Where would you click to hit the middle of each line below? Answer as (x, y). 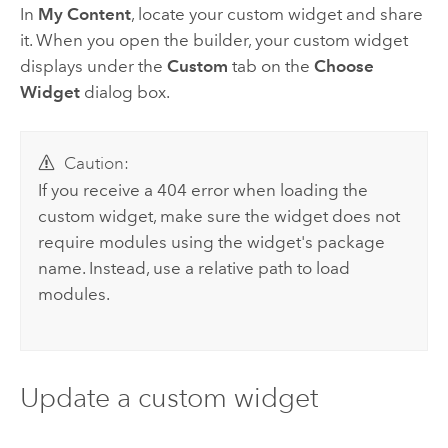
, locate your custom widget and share (276, 13)
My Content (84, 13)
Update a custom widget (168, 397)
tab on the (270, 65)
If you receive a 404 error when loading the (203, 189)
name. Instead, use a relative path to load (194, 267)
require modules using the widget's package (212, 241)
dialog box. (124, 91)
